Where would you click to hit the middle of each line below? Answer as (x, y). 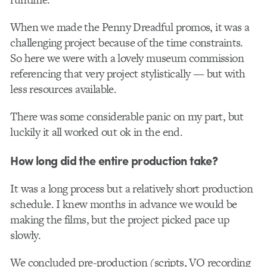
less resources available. (63, 89)
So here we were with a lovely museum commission (127, 58)
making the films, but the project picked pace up (120, 219)
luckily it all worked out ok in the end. (97, 132)
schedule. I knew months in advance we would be (124, 204)
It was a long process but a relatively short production (132, 188)
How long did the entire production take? (114, 160)
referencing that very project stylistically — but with (128, 74)
